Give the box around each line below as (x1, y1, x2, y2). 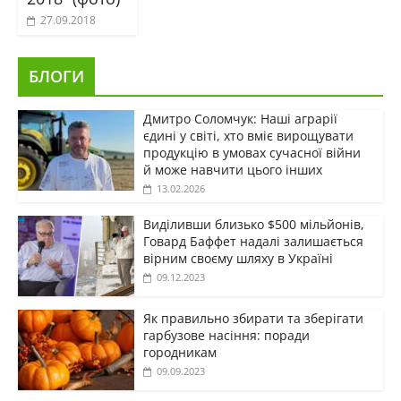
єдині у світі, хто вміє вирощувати (142, 127, 354, 145)
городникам (142, 344, 217, 362)
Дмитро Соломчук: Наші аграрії (142, 110, 337, 128)
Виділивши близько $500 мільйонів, (142, 216, 364, 234)
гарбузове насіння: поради (142, 327, 310, 345)
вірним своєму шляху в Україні (142, 250, 333, 268)
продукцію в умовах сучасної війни (142, 144, 361, 162)
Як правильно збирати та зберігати (142, 310, 363, 328)
